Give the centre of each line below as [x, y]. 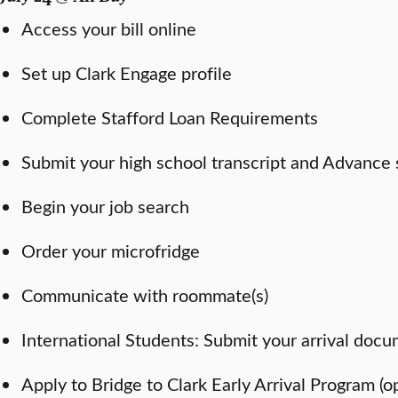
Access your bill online [111, 28]
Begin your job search [107, 205]
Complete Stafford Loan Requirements [172, 116]
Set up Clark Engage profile [129, 72]
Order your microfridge [113, 250]
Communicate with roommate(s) [147, 294]
